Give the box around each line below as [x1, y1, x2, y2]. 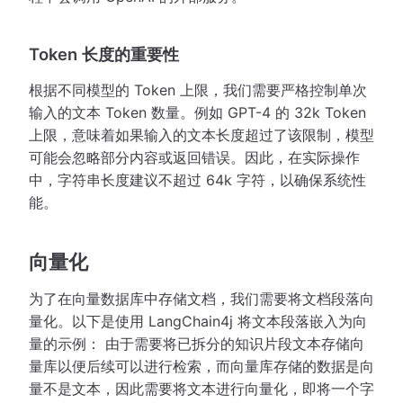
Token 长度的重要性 [29, 43, 179, 64]
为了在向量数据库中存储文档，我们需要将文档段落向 [29, 289, 374, 308]
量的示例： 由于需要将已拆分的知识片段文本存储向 [29, 334, 364, 353]
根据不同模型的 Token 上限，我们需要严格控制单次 [29, 80, 367, 99]
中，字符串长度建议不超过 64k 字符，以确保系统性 [29, 170, 366, 189]
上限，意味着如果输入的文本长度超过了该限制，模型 [29, 125, 374, 144]
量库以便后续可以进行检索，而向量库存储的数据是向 [29, 356, 374, 375]
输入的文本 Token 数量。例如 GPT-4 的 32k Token [29, 103, 366, 121]
